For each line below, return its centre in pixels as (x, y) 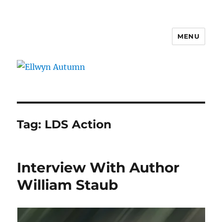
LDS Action (78, 124)
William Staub (68, 185)
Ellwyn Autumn (64, 43)
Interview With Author (98, 167)
